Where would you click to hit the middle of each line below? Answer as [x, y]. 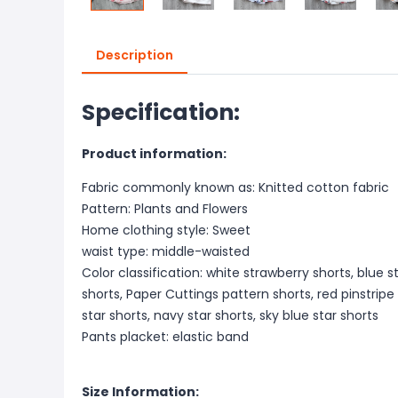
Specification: [161, 112]
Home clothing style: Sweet [166, 230]
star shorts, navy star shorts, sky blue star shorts [230, 315]
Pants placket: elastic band [165, 337]
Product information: [154, 154]
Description [135, 55]
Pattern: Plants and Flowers [165, 209]
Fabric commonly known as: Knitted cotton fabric [235, 187]
